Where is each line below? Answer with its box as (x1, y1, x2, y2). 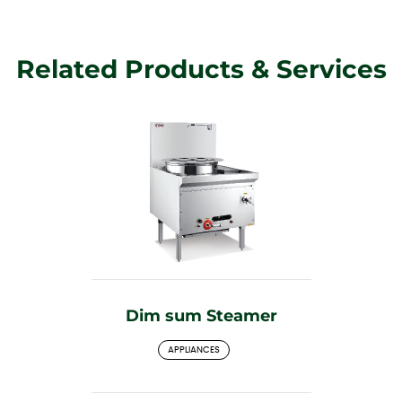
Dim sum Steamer (125, 305, 277, 326)
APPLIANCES (168, 345, 220, 354)
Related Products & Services (15, 53, 387, 84)
